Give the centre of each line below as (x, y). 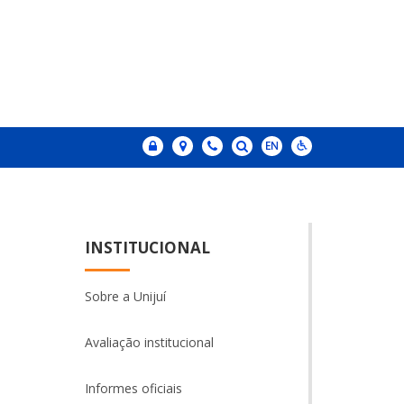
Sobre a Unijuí (125, 296)
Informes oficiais (133, 388)
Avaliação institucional (149, 342)
